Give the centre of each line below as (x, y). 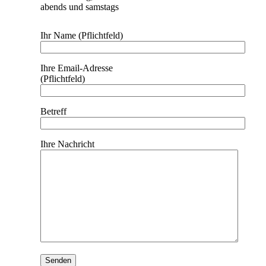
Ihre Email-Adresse (77, 68)
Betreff (53, 112)
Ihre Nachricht (67, 144)
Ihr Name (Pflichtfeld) (82, 36)
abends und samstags (80, 7)
